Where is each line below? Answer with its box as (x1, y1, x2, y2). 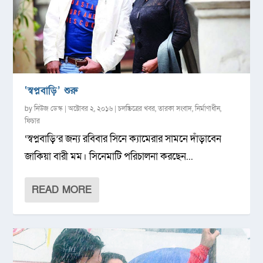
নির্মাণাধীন (195, 104, 221, 114)
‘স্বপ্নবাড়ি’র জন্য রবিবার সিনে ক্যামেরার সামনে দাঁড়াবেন (25, 132, 222, 146)
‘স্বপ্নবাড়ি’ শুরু (25, 84, 78, 98)
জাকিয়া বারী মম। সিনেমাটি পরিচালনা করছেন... (25, 150, 194, 164)
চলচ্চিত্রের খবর (118, 104, 156, 114)
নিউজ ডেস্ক (34, 104, 63, 114)
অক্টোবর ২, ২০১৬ (68, 104, 113, 114)
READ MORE (32, 183, 92, 197)
